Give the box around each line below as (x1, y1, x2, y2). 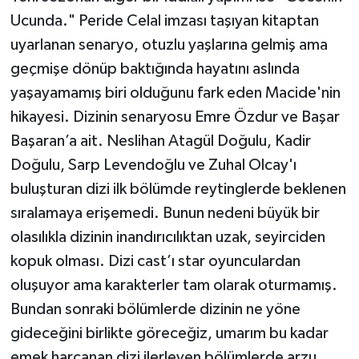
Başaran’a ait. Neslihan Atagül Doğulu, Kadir (10, 133, 311, 150)
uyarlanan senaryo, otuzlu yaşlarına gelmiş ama (10, 37, 328, 54)
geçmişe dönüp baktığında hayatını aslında (10, 61, 300, 78)
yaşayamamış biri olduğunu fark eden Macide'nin (10, 85, 341, 102)
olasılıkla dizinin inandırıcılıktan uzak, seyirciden (10, 229, 325, 246)
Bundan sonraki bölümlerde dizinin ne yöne (10, 301, 301, 318)
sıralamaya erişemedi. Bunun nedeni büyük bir (10, 205, 320, 222)
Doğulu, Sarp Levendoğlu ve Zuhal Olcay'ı (10, 157, 296, 174)
